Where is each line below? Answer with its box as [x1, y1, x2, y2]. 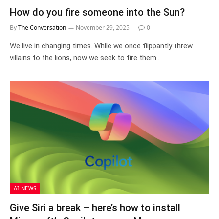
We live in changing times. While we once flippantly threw [10, 42, 193, 50]
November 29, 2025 [76, 23, 130, 32]
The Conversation [18, 23, 66, 32]
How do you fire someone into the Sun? [10, 6, 185, 18]
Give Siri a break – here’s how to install [10, 201, 180, 214]
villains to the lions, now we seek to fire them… [10, 53, 161, 62]
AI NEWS [14, 184, 37, 192]
